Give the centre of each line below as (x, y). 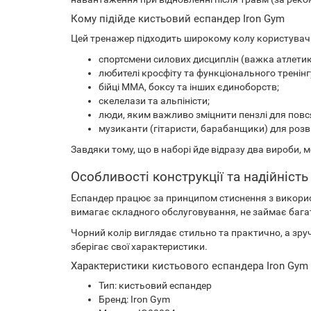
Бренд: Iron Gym (134, 299)
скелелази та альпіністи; (154, 101)
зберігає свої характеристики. (139, 246)
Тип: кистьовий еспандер (155, 285)
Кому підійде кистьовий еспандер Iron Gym (178, 19)
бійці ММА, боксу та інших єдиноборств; (189, 87)
